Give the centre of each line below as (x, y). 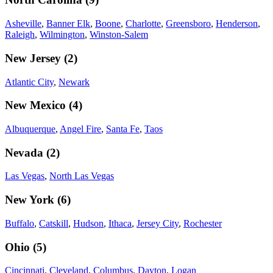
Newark (74, 82)
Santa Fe (123, 129)
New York (30, 200)
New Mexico (35, 105)
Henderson (237, 24)
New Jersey (33, 58)
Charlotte (143, 24)
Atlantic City (29, 82)
